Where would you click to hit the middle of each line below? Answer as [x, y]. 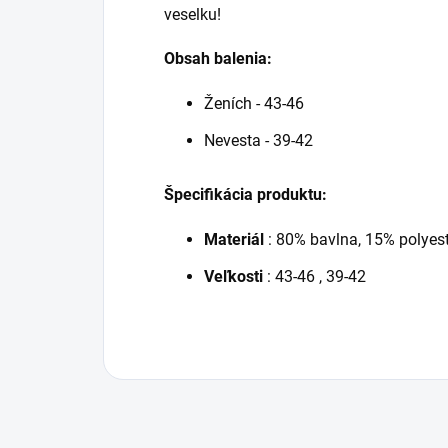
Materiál [234, 240]
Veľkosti [233, 277]
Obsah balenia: [218, 59]
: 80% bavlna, [314, 240]
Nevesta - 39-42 [258, 141]
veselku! [192, 15]
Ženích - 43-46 [254, 104]
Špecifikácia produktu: [245, 195]
